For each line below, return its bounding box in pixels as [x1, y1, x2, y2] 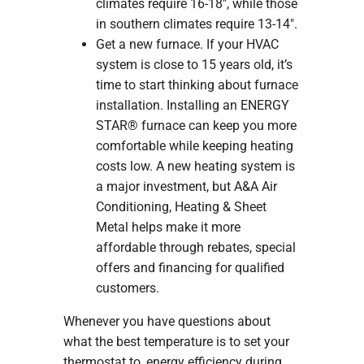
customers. [95, 280, 159, 297]
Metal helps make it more [95, 219, 240, 236]
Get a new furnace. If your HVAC [95, 37, 279, 53]
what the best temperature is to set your [63, 334, 289, 350]
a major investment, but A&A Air [95, 179, 277, 195]
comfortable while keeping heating [95, 138, 293, 154]
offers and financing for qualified [95, 260, 284, 276]
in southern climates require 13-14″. [95, 16, 297, 32]
